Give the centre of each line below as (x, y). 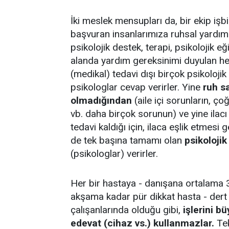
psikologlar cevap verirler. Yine (137, 87)
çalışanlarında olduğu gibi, (127, 210)
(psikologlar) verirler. (114, 154)
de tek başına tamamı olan (128, 140)
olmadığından (101, 100)
